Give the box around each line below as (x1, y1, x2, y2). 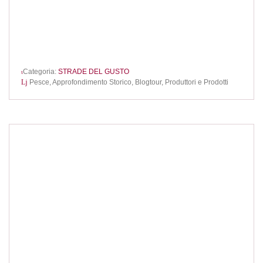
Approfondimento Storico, (52, 77, 135, 86)
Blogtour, (135, 77, 165, 86)
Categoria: (23, 68, 58, 76)
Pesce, (29, 77, 52, 86)
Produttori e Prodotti (165, 77, 228, 86)
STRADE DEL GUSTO (58, 68, 129, 76)
